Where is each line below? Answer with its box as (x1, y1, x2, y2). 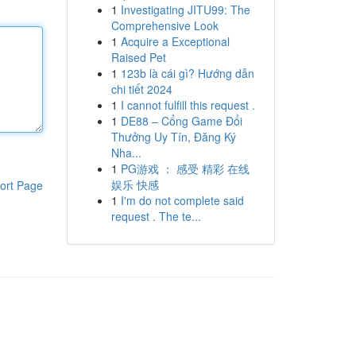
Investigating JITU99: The (120, 2, 250, 17)
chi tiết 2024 (110, 81, 172, 97)
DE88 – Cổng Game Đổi (120, 113, 242, 129)
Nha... (110, 145, 141, 161)
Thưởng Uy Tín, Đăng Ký (110, 129, 236, 145)
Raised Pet (110, 49, 166, 65)
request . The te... (110, 208, 201, 224)
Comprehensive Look (110, 17, 219, 33)
